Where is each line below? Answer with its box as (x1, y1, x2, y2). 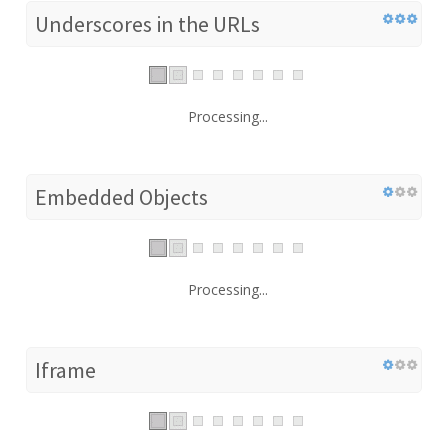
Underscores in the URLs (35, 9, 260, 38)
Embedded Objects (35, 182, 208, 211)
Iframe (35, 355, 96, 384)
